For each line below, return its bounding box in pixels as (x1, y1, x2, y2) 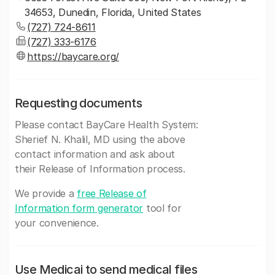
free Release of (77, 187, 147, 199)
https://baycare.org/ (27, 50, 119, 63)
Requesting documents (15, 96, 142, 110)
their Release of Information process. (15, 163, 185, 175)
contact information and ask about (15, 148, 176, 160)
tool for (143, 202, 182, 214)
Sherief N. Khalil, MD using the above (15, 133, 185, 145)
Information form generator (15, 202, 144, 214)
